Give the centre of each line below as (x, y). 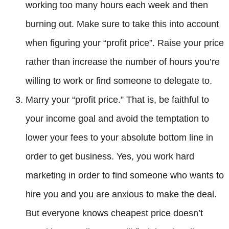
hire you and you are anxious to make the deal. (121, 194)
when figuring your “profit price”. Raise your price (125, 43)
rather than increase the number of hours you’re (123, 62)
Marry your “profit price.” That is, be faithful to (117, 100)
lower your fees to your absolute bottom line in (119, 138)
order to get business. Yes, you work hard (110, 157)
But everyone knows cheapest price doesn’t (114, 213)
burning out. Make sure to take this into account (122, 24)
